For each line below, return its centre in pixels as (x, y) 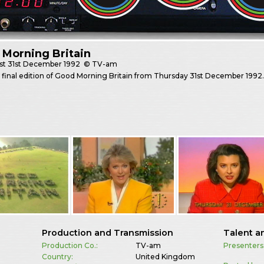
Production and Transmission (107, 232)
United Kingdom (165, 256)
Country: (57, 256)
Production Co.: (70, 245)
